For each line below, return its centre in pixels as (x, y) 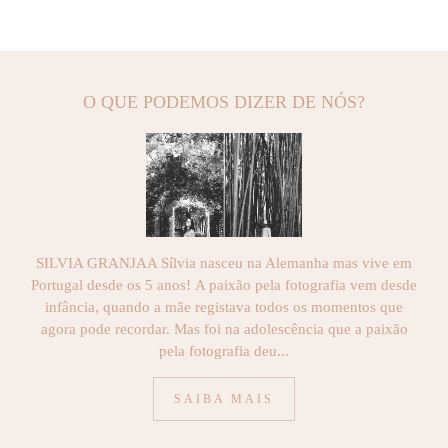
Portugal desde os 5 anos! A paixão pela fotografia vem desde (224, 285)
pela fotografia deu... (224, 351)
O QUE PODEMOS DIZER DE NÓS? (224, 102)
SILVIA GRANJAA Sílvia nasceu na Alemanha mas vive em (224, 263)
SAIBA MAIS (224, 399)
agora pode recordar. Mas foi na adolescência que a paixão (224, 329)
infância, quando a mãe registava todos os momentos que (224, 307)
